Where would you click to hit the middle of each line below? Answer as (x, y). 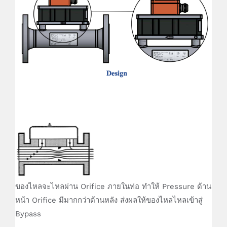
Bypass (28, 214)
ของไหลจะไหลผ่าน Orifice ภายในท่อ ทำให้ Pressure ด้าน (113, 187)
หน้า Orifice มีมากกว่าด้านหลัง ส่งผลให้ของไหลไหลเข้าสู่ (109, 200)
